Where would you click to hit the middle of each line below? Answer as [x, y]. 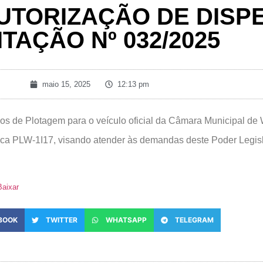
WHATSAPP [126, 220]
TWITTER [61, 220]
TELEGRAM [194, 220]
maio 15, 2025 [66, 84]
